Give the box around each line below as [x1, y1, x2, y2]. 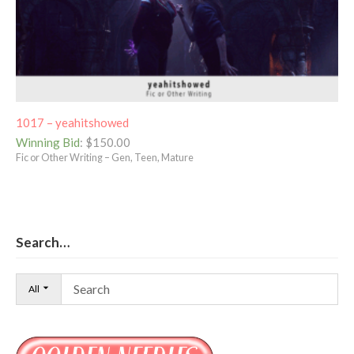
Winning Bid [16, 135, 80, 150]
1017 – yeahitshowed [16, 115, 129, 130]
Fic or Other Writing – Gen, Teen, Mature [16, 152, 194, 164]
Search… [16, 233, 70, 250]
